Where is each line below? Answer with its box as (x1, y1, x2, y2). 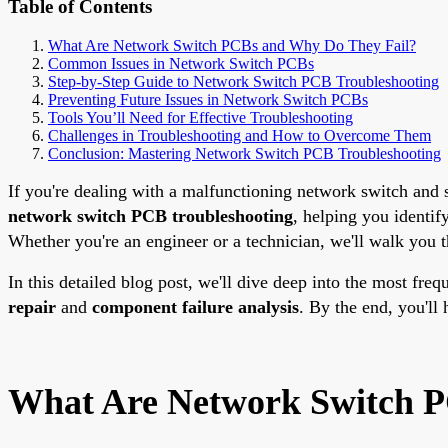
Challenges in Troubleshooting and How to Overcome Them (48, 126, 431, 144)
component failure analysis (92, 296, 299, 317)
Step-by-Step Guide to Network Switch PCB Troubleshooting (48, 72, 439, 90)
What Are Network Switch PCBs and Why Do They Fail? (48, 36, 416, 54)
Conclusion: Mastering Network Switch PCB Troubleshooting (48, 144, 441, 162)
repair (8, 296, 56, 317)
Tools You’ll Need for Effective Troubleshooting (48, 108, 353, 126)
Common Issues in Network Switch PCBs (48, 54, 314, 72)
